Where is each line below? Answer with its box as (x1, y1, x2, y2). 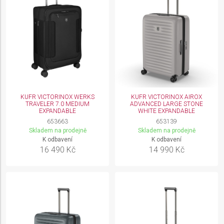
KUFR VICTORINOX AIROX (131, 93, 202, 100)
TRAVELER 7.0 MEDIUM (25, 100, 89, 107)
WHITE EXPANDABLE (138, 107, 195, 114)
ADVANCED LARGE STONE (130, 100, 203, 107)
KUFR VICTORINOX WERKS (20, 93, 94, 100)
